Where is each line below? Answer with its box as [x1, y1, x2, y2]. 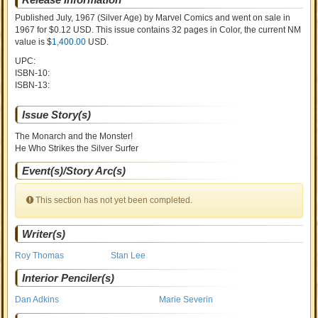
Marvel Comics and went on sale [155, 13, 284, 23]
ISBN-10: [15, 68, 50, 78]
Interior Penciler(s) [22, 272, 115, 284]
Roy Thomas [15, 251, 65, 261]
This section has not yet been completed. [33, 195, 193, 205]
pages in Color [182, 25, 241, 35]
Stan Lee [111, 251, 146, 261]
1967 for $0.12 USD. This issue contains [15, 25, 172, 35]
